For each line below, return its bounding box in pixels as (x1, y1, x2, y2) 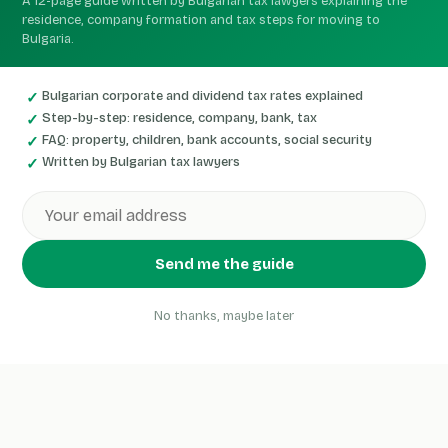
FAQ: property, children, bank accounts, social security (42, 132, 372, 148)
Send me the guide (154, 255, 294, 273)
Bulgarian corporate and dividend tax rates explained (42, 88, 363, 104)
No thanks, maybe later (154, 308, 294, 324)
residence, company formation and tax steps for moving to (22, 12, 380, 28)
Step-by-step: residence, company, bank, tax (42, 110, 317, 126)
